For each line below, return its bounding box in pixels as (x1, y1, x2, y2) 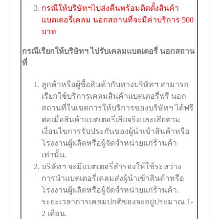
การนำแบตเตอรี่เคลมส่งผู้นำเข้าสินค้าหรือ (42, 174, 185, 183)
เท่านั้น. (42, 151, 67, 159)
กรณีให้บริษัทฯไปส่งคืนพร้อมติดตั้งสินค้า (42, 4, 179, 13)
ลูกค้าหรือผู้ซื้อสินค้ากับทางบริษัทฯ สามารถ (42, 80, 189, 89)
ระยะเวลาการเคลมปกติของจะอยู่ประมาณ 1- (42, 197, 194, 206)
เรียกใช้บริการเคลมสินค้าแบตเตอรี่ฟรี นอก (42, 92, 187, 101)
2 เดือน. (42, 209, 67, 218)
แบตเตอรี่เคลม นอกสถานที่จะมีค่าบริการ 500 (42, 16, 194, 24)
